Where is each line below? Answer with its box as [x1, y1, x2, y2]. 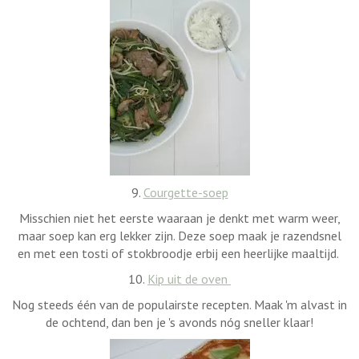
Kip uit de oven [147, 270, 231, 287]
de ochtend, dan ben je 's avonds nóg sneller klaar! [46, 313, 313, 330]
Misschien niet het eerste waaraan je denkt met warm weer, [18, 209, 341, 226]
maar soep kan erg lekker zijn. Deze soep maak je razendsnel [18, 227, 341, 244]
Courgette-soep [143, 184, 228, 200]
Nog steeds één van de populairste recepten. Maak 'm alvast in [12, 296, 347, 313]
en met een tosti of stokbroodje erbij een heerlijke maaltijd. [18, 244, 341, 261]
